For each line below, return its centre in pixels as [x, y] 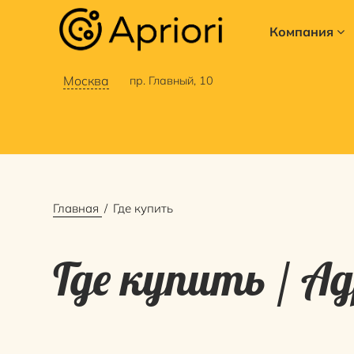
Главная [76, 209]
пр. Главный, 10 [171, 81]
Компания [301, 32]
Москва [86, 81]
